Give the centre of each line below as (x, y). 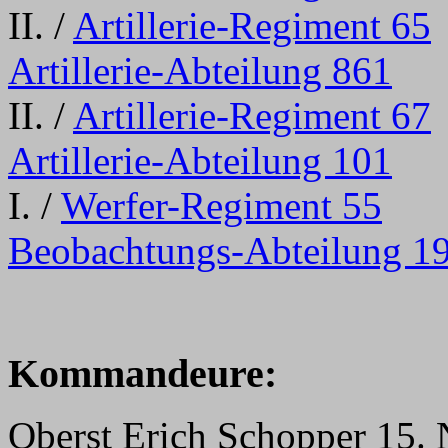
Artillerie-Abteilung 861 (200, 70)
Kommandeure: (142, 373)
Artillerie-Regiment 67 (252, 115)
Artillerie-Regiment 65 (252, 25)
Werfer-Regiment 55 (221, 205)
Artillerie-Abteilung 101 (200, 160)
